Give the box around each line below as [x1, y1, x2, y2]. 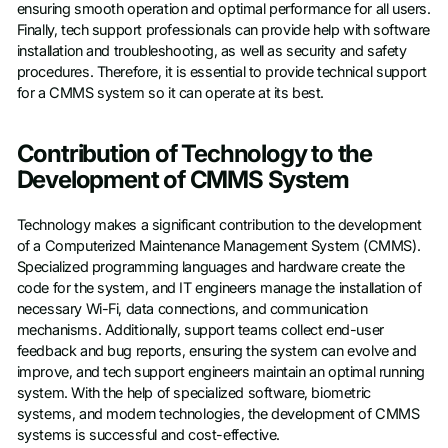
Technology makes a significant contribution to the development [16, 215, 422, 234]
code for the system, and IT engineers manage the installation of [16, 278, 422, 297]
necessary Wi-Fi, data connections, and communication [16, 299, 368, 318]
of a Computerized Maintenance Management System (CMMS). [16, 236, 421, 255]
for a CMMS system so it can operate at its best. [16, 83, 325, 102]
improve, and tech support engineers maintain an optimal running [16, 362, 425, 381]
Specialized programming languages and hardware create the [16, 257, 405, 276]
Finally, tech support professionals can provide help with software [16, 20, 430, 39]
